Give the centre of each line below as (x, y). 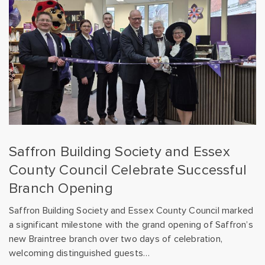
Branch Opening (61, 188)
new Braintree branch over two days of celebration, (116, 239)
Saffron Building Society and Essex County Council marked (131, 210)
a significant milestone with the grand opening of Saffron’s (131, 224)
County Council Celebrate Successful (128, 170)
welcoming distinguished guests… (80, 253)
